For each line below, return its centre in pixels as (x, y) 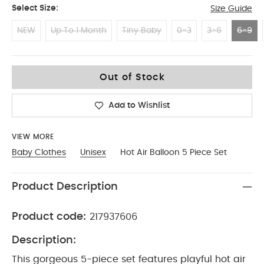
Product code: (49, 217)
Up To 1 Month (79, 30)
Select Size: (35, 8)
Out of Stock (132, 77)
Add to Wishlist (139, 105)
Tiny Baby (142, 30)
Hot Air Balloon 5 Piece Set (174, 152)
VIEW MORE (33, 136)
